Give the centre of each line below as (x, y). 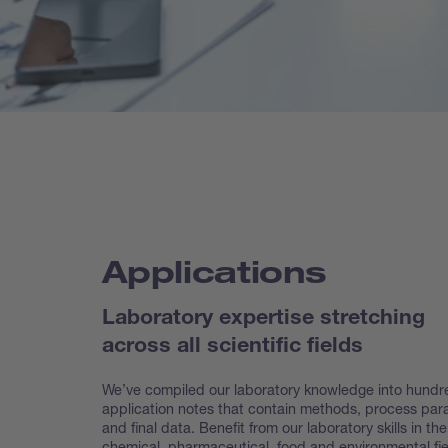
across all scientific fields (232, 347)
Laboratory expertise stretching (263, 319)
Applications (214, 271)
